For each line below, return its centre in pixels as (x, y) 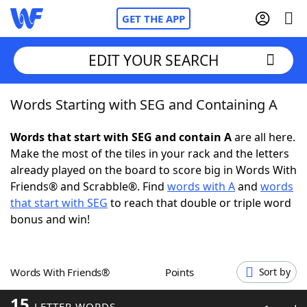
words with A (201, 186)
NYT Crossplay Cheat (91, 178)
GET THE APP (153, 19)
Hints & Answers (185, 254)
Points (182, 272)
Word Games (73, 291)
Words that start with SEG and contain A (121, 137)
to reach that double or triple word (199, 203)
